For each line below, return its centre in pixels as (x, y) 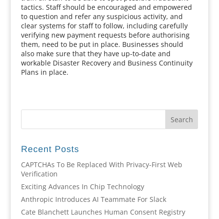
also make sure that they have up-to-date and (96, 54)
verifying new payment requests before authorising (105, 35)
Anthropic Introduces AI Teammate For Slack (93, 199)
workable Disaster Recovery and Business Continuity (107, 63)
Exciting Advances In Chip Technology (82, 186)
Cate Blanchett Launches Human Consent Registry (103, 212)
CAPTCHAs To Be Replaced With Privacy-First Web (101, 164)
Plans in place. (44, 72)
